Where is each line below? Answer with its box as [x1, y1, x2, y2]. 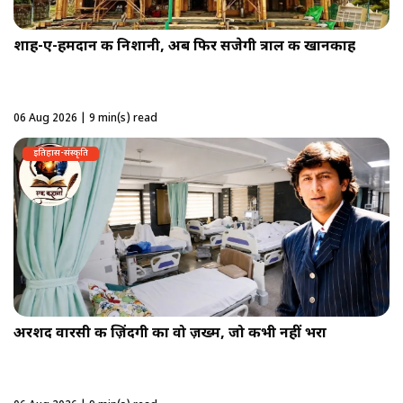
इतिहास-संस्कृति [33, 148, 88, 160]
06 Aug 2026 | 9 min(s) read [13, 112, 157, 127]
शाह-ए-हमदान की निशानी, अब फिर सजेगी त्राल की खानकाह [13, 38, 355, 58]
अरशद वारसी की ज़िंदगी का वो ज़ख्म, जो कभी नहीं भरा [13, 325, 327, 345]
